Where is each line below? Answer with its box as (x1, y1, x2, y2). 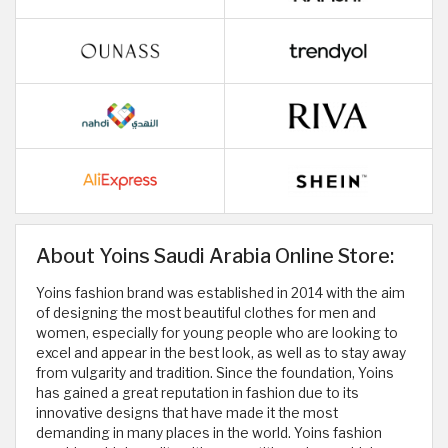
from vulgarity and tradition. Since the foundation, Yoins (36, 365, 394, 381)
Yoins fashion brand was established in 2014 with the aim (36, 285, 405, 301)
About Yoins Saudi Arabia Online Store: (36, 244, 394, 268)
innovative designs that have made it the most (36, 405, 338, 421)
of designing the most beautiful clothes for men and (36, 305, 376, 321)
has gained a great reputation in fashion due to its (36, 385, 359, 401)
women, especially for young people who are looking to (36, 325, 398, 341)
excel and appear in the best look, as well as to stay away (36, 345, 406, 361)
